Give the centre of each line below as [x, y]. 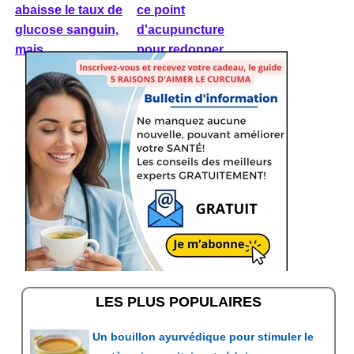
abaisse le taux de [69, 10]
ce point [161, 10]
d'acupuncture [181, 30]
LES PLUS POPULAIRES [179, 302]
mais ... [36, 49]
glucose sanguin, [67, 30]
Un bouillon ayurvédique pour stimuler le [203, 337]
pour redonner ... [186, 49]
